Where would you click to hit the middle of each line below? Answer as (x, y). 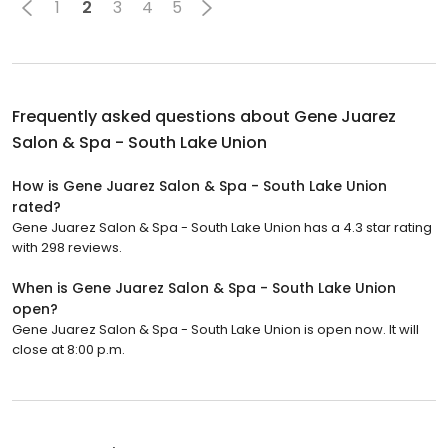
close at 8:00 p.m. (68, 349)
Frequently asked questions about (153, 116)
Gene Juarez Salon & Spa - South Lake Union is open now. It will (215, 329)
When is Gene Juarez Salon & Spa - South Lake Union (204, 287)
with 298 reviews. (67, 247)
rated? (36, 206)
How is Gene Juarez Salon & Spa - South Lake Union (199, 185)
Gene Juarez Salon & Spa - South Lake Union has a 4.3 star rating (222, 227)
